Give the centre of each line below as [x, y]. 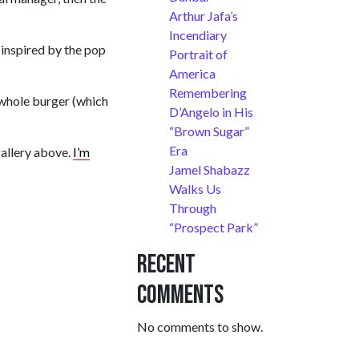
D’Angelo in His [211, 112]
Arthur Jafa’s [204, 16]
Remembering [208, 93]
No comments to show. [200, 327]
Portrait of [198, 54]
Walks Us [195, 189]
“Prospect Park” [214, 228]
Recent [166, 265]
